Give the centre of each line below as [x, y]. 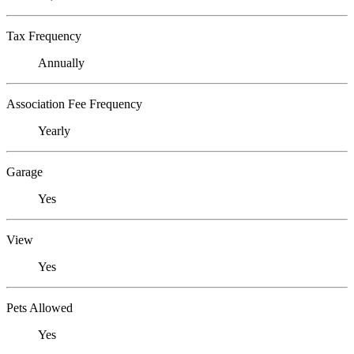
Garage [24, 171]
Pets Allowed [40, 307]
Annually [61, 62]
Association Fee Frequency [74, 104]
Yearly [54, 130]
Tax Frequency [44, 36]
